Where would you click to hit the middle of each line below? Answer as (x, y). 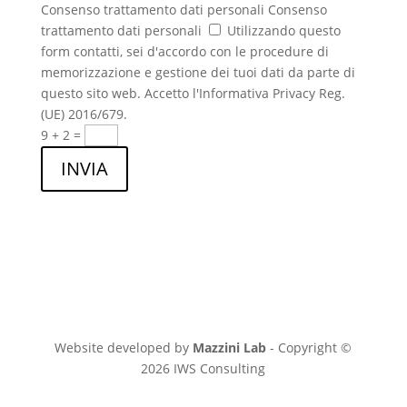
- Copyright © (309, 347)
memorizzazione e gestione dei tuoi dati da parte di (198, 72)
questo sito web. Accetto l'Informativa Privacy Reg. (193, 93)
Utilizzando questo (283, 30)
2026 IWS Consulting (203, 368)
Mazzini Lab (230, 347)
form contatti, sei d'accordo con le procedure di (184, 51)
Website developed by (124, 347)
